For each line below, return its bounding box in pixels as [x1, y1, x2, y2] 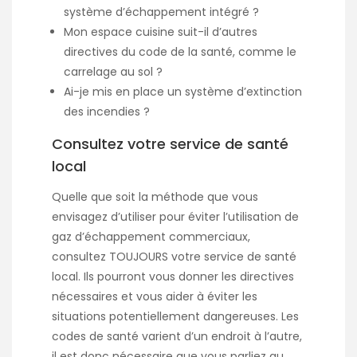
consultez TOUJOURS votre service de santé [52, 248, 296, 265]
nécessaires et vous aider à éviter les [52, 288, 257, 304]
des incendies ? [64, 103, 150, 120]
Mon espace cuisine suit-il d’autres [64, 23, 257, 40]
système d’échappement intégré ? [64, 3, 259, 20]
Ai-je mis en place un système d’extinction [64, 83, 302, 100]
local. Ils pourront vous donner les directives [52, 268, 294, 284]
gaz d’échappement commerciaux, [52, 228, 250, 245]
